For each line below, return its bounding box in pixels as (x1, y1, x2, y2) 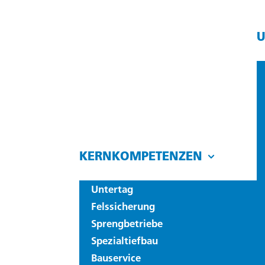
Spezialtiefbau (91, 234, 159, 247)
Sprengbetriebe (91, 217, 163, 230)
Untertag (91, 183, 134, 195)
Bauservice (91, 251, 141, 264)
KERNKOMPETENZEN (79, 148, 203, 163)
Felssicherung (91, 200, 156, 212)
